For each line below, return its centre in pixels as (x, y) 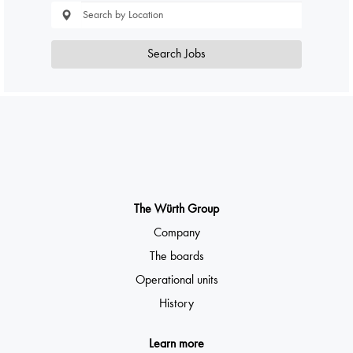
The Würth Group (176, 210)
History (176, 304)
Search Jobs (176, 54)
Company (176, 233)
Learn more (176, 344)
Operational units (176, 280)
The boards (176, 256)
